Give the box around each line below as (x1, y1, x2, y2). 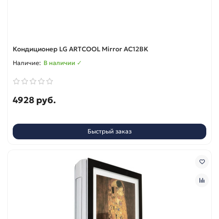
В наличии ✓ (44, 59, 82, 66)
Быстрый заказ (88, 128, 131, 135)
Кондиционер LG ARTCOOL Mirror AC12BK (13, 44, 148, 53)
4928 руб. (13, 94, 56, 106)
